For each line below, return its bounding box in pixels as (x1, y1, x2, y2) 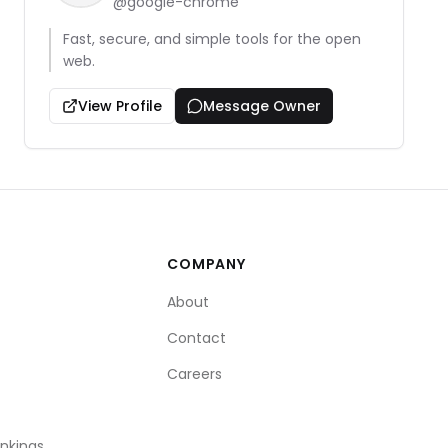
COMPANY (167, 254, 246, 274)
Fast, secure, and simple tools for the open (63, 29, 361, 49)
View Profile (78, 96, 162, 116)
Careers (167, 364, 223, 384)
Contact (167, 328, 227, 348)
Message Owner (203, 96, 321, 116)
